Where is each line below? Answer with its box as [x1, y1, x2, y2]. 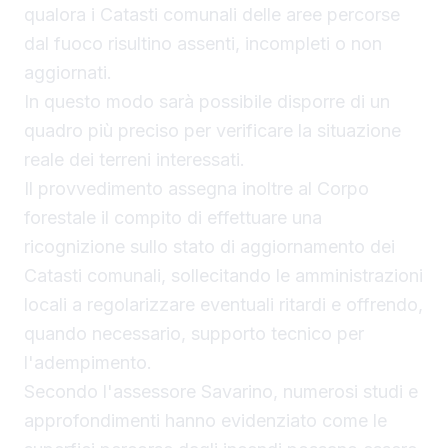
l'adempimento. [24, 352, 152, 374]
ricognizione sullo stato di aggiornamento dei [24, 236, 395, 258]
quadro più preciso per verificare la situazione [24, 120, 401, 142]
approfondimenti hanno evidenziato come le [24, 410, 387, 432]
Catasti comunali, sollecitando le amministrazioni [24, 265, 423, 287]
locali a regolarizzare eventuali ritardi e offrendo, [24, 294, 423, 316]
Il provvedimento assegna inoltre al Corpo [24, 178, 369, 200]
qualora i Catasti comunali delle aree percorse [24, 4, 400, 26]
